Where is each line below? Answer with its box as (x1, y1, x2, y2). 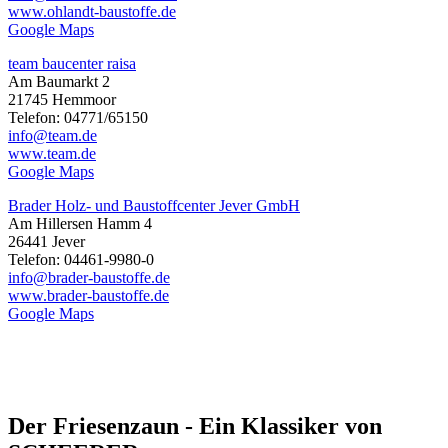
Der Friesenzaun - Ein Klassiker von (8, 413, 382, 440)
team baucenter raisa (8, 55, 136, 73)
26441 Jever (8, 233, 85, 251)
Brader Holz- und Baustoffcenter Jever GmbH (8, 197, 300, 215)
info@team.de (8, 127, 97, 145)
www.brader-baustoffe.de (8, 287, 169, 305)
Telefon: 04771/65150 (8, 109, 148, 127)
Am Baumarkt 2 (8, 73, 110, 91)
